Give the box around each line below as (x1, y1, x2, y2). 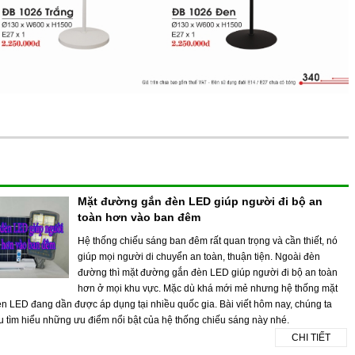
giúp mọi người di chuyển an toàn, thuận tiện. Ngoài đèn (77, 250, 320, 262)
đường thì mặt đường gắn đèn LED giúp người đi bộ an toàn (77, 266, 338, 278)
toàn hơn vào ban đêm (77, 210, 200, 223)
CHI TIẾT (292, 331, 330, 343)
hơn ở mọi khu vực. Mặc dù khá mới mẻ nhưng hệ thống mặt (77, 282, 338, 294)
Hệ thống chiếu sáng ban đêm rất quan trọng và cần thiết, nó (77, 235, 338, 246)
